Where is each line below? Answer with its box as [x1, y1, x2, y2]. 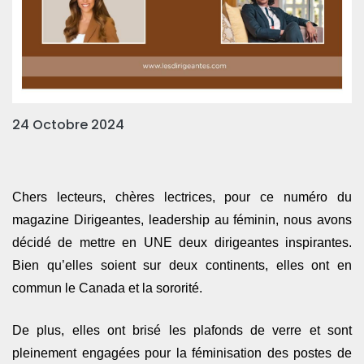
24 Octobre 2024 [12, 115, 124, 135]
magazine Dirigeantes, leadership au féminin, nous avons [12, 213, 352, 227]
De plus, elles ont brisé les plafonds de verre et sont [12, 323, 352, 338]
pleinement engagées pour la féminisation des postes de [12, 346, 352, 361]
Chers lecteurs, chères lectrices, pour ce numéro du [12, 190, 352, 205]
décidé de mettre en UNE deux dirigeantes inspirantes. [12, 236, 352, 250]
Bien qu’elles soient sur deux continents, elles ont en [12, 258, 352, 273]
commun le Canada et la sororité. [12, 281, 206, 296]
